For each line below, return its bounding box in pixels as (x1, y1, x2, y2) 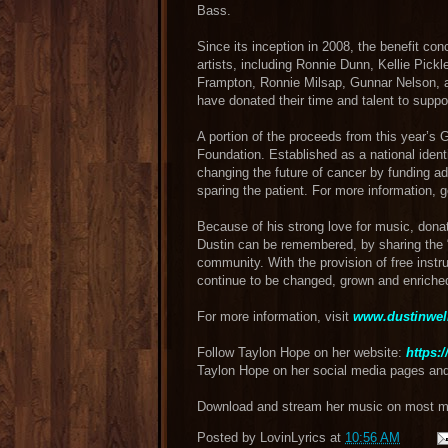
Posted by (197, 430, 260, 446)
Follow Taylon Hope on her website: (197, 345, 406, 360)
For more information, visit (197, 309, 353, 324)
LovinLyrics (260, 430, 326, 446)
